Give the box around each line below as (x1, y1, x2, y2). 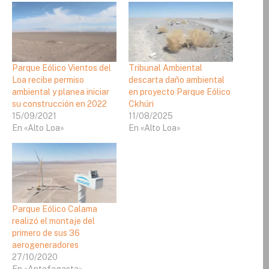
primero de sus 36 (12, 228, 80, 238)
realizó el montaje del (12, 216, 95, 226)
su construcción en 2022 (12, 98, 107, 109)
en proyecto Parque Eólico (128, 86, 231, 97)
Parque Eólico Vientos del (12, 62, 111, 73)
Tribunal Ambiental (128, 62, 202, 73)
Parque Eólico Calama (12, 204, 97, 214)
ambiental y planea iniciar (12, 86, 109, 97)
